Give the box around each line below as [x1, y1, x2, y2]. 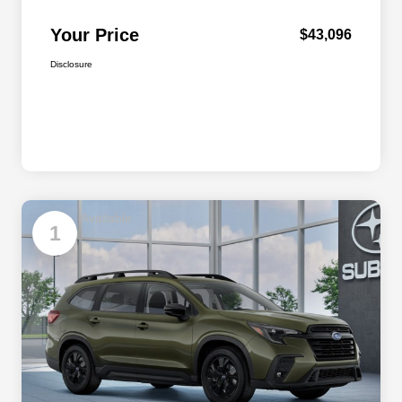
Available [81, 211, 132, 226]
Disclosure [50, 59, 92, 70]
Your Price [50, 25, 139, 46]
